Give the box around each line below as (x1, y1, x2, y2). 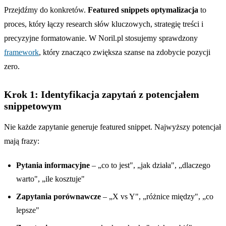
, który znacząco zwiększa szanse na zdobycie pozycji (39, 47, 210, 56)
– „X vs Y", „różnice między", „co (101, 192, 213, 201)
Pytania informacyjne (16, 160, 90, 169)
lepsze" (16, 205, 39, 214)
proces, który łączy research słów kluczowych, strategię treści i (4, 19, 203, 28)
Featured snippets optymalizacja (88, 5, 198, 14)
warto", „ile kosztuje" (16, 174, 85, 183)
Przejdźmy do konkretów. (4, 5, 88, 14)
